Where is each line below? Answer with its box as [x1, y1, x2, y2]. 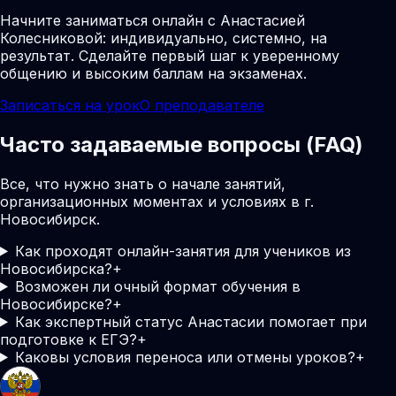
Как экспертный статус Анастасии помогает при [14, 312, 367, 331]
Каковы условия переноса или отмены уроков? [14, 347, 355, 366]
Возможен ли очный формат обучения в [14, 277, 301, 295]
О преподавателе [140, 95, 264, 114]
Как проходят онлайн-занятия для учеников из [14, 241, 351, 260]
